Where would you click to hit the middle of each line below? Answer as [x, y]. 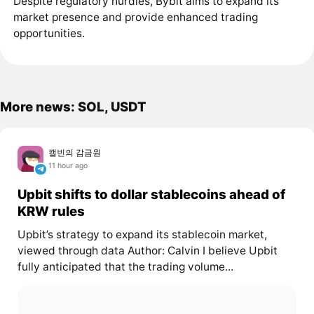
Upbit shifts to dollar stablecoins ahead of [151, 194]
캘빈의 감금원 [75, 152]
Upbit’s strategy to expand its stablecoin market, [142, 234]
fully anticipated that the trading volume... [125, 266]
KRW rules [51, 211]
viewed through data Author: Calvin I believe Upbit [147, 250]
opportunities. [49, 34]
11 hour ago [68, 166]
